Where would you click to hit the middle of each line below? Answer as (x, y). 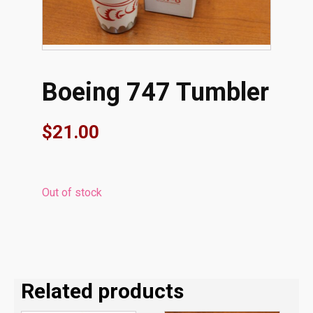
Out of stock (72, 192)
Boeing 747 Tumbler (155, 92)
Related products (102, 291)
